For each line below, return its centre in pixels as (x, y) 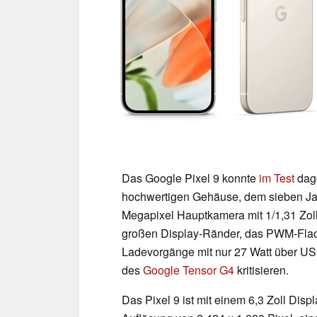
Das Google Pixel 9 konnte (190, 178)
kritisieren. (261, 270)
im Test (277, 178)
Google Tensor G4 (189, 270)
